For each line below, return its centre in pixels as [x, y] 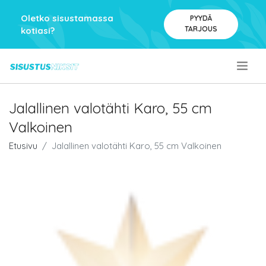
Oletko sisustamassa [67, 18]
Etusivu [23, 146]
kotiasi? [38, 31]
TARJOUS [201, 29]
